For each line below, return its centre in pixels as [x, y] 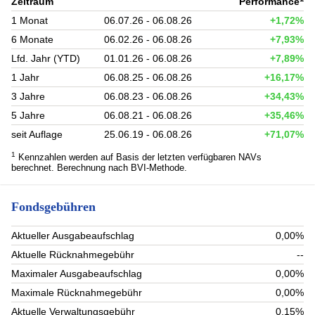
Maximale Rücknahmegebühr [77, 293]
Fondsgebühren [53, 206]
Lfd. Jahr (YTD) [46, 58]
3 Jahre [28, 96]
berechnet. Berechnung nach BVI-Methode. [99, 167]
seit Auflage [37, 134]
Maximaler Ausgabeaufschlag [77, 274]
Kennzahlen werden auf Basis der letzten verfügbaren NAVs [139, 157]
